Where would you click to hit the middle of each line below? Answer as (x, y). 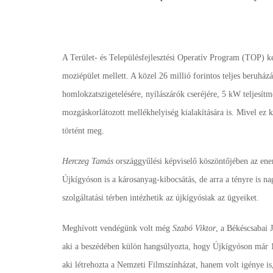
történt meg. (83, 131)
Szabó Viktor (194, 228)
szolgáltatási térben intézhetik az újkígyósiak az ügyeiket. (161, 198)
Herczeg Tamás (88, 161)
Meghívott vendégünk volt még (117, 228)
